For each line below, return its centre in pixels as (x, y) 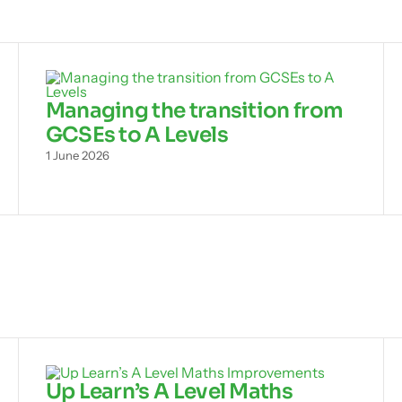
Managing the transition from (194, 110)
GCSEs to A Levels (136, 134)
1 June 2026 (77, 155)
